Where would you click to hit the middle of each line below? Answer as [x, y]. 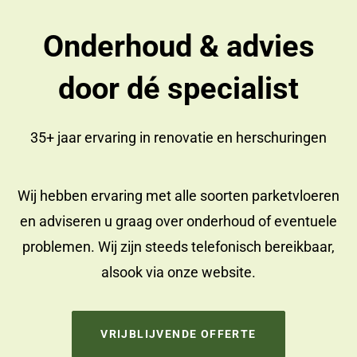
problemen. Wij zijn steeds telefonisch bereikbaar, [178, 247]
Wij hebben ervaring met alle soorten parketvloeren [178, 196]
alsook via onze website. [178, 273]
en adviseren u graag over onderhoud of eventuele [178, 222]
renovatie [184, 138]
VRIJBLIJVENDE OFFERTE [178, 333]
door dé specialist [178, 89]
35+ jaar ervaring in [92, 138]
